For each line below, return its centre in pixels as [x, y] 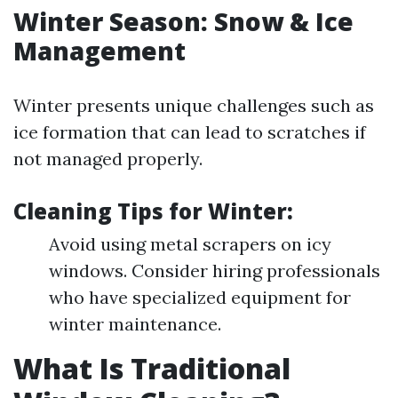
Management [99, 51]
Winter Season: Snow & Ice [183, 21]
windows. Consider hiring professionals [215, 271]
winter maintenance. [135, 324]
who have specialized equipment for [200, 297]
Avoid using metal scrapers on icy [190, 244]
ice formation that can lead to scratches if [190, 132]
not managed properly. [108, 159]
